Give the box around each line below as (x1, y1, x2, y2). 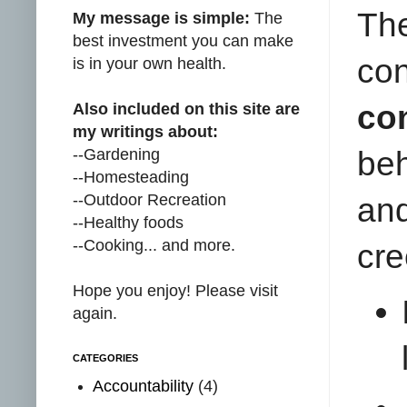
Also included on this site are (73, 99, 300, 118)
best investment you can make (73, 31, 293, 50)
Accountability (93, 377, 194, 396)
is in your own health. (73, 54, 226, 73)
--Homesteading (73, 167, 189, 186)
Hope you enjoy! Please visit (73, 281, 278, 300)
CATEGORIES (73, 352, 138, 363)
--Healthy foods (73, 213, 184, 232)
